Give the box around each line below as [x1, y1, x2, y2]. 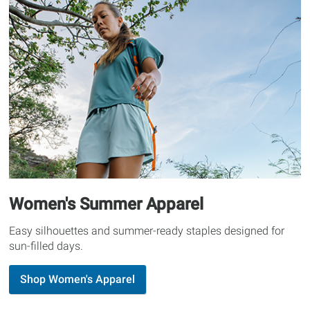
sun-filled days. [9, 239, 84, 253]
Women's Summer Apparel [9, 194, 204, 215]
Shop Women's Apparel [20, 273, 136, 286]
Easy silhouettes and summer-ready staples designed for [9, 224, 285, 238]
